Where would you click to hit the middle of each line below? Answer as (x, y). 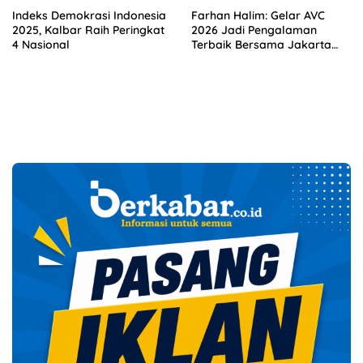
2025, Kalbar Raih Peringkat (88, 30)
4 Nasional (41, 45)
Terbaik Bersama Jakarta (261, 45)
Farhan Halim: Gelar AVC (258, 16)
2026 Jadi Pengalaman (254, 30)
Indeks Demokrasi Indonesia (89, 16)
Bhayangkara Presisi (247, 60)
